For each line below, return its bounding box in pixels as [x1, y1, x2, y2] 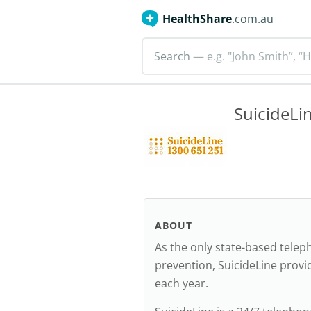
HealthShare [162, 11, 232, 26]
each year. [155, 276, 208, 291]
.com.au [232, 11, 274, 26]
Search [154, 49, 190, 64]
